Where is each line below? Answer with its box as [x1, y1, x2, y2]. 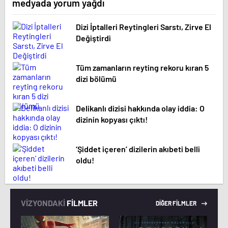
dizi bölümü [76, 74, 117, 84]
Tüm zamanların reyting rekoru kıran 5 [76, 63, 209, 73]
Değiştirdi [76, 33, 111, 43]
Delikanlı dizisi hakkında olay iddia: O [76, 103, 205, 113]
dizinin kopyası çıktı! [76, 115, 148, 125]
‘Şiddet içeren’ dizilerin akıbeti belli [76, 144, 200, 154]
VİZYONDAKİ [21, 198, 65, 208]
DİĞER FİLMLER [156, 199, 197, 207]
